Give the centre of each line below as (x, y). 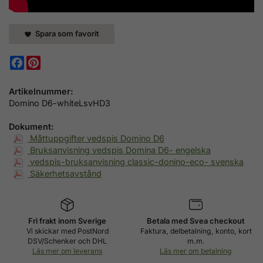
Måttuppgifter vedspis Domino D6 (96, 138)
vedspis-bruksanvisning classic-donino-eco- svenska (136, 161)
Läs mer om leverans (67, 251)
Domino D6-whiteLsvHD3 (60, 103)
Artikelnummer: (41, 91)
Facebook (44, 60)
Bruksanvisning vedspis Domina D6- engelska (119, 150)
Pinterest (58, 60)
